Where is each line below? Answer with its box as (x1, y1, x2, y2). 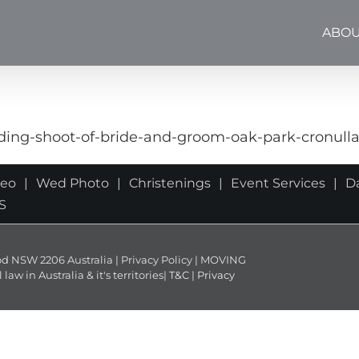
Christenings (129, 175, 211, 191)
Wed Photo (36, 175, 109, 191)
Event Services (231, 175, 325, 191)
